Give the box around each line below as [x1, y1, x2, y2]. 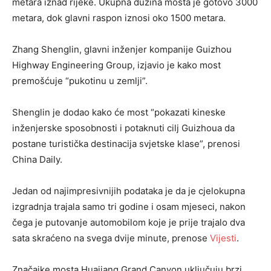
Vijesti [210, 232, 237, 244]
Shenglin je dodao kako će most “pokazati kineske [12, 106, 226, 119]
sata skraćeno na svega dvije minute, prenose [12, 232, 210, 244]
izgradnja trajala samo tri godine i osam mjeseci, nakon [12, 201, 246, 213]
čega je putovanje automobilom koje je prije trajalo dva [12, 217, 245, 229]
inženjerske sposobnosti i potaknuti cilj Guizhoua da [12, 122, 235, 134]
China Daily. [12, 154, 62, 166]
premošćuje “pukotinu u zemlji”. [12, 75, 148, 87]
